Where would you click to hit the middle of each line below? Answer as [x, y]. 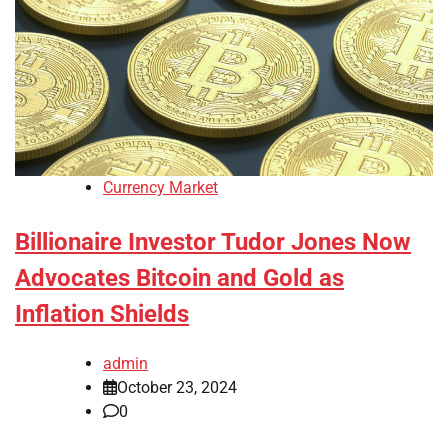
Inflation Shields [102, 314]
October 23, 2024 [177, 387]
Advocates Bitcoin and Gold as [179, 278]
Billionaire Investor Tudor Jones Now [213, 242]
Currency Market [160, 188]
